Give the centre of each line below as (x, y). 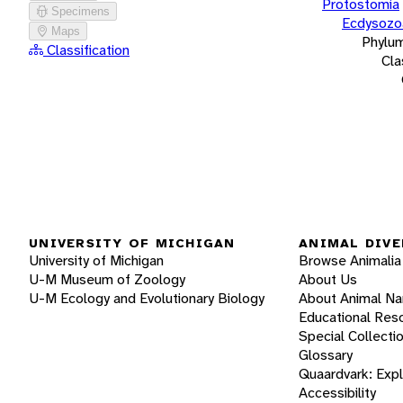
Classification (86, 49)
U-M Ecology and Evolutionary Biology (147, 299)
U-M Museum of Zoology (107, 280)
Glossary (326, 355)
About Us (328, 280)
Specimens (81, 11)
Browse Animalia (350, 261)
